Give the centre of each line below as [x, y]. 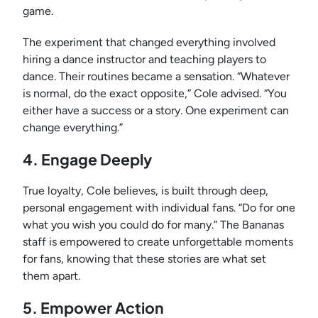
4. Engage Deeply [87, 160]
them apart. [51, 276]
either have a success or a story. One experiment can [156, 111]
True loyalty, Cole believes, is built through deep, [146, 191]
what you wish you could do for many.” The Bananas [153, 225]
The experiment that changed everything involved [149, 43]
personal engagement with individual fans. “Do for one [159, 208]
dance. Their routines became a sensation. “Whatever [156, 77]
